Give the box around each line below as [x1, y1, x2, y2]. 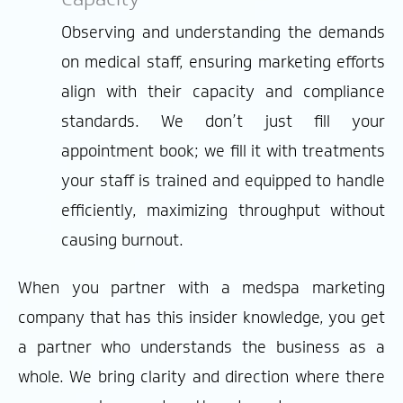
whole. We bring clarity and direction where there [18, 365, 385, 388]
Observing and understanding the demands [61, 21, 385, 43]
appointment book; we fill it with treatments [61, 139, 385, 162]
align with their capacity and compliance [61, 80, 385, 103]
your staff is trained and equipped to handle [61, 169, 385, 192]
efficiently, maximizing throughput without [61, 199, 385, 221]
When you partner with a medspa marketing [18, 276, 385, 299]
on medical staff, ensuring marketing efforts [61, 50, 385, 73]
